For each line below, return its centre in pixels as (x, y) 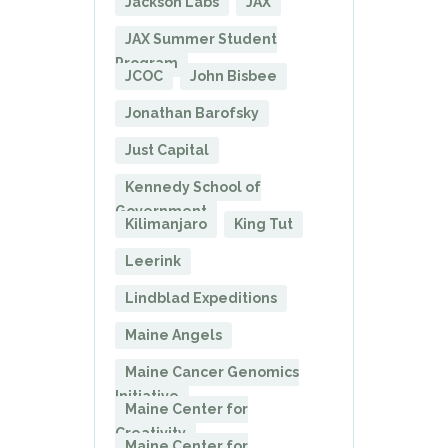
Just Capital (167, 149)
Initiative (147, 395)
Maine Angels (173, 334)
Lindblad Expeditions (201, 297)
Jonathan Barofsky (192, 112)
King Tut (263, 223)
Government (161, 210)
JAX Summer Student (201, 38)
